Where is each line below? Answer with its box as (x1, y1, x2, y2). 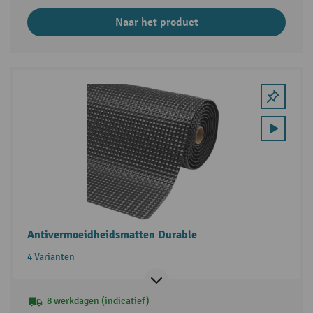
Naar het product (115, 15, 198, 30)
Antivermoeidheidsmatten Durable (27, 228, 197, 242)
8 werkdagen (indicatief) (46, 295, 150, 307)
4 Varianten (27, 251, 75, 263)
